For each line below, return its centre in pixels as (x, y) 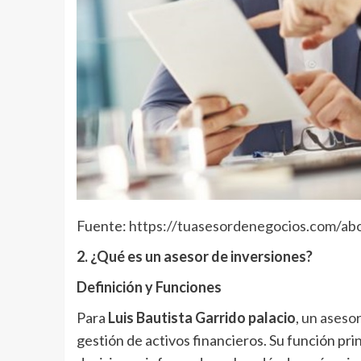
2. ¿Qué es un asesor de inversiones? (194, 257)
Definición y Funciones (149, 287)
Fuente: (102, 226)
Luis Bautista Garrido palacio (201, 318)
